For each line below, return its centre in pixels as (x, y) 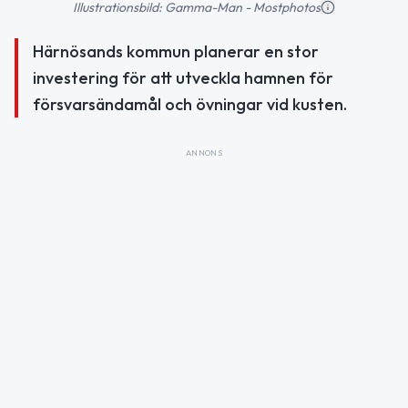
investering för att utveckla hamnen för (183, 77)
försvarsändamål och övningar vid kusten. (190, 104)
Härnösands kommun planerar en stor (176, 51)
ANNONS (204, 152)
